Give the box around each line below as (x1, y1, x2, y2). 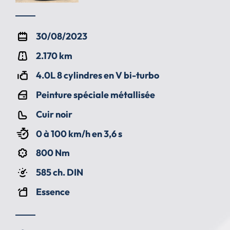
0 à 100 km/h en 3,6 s (36, 127, 122, 140)
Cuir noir (36, 108, 72, 121)
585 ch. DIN (36, 166, 83, 179)
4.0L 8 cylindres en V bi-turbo (36, 69, 159, 82)
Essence (36, 186, 70, 198)
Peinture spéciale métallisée (36, 89, 155, 101)
